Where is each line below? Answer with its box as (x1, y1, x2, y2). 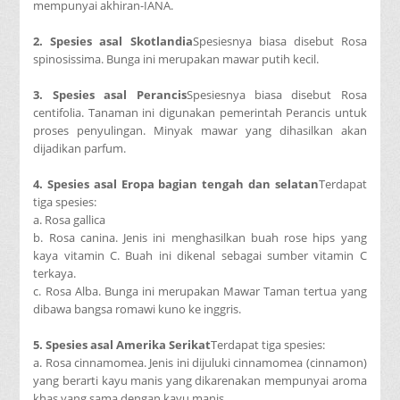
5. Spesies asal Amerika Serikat (33, 336, 212, 353)
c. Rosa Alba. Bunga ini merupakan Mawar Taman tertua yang (33, 282, 367, 299)
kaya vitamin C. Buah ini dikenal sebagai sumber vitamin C (33, 246, 367, 263)
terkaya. (33, 264, 77, 281)
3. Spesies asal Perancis (33, 86, 187, 103)
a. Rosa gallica (33, 211, 106, 228)
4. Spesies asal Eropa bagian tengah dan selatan (33, 175, 319, 192)
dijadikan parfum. (33, 139, 127, 156)
